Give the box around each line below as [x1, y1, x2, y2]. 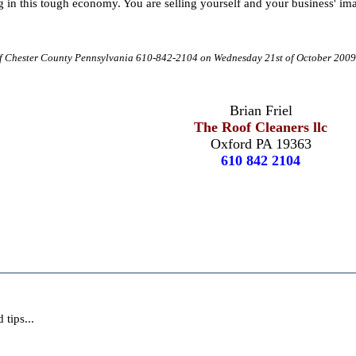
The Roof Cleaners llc [194, 118, 328, 135]
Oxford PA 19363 [210, 135, 311, 152]
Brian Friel [229, 102, 292, 118]
